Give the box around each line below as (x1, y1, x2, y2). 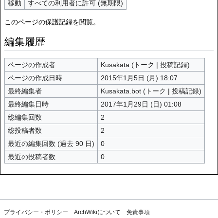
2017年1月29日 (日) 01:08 (100, 100, 182, 108)
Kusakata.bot (100, 87, 141, 95)
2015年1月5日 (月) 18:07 (100, 73, 178, 82)
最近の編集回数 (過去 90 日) (7, 139, 94, 147)
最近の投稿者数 (7, 152, 55, 161)
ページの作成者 (7, 60, 55, 69)
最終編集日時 (7, 100, 49, 108)
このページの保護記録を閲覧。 (4, 18, 100, 26)
